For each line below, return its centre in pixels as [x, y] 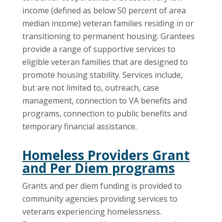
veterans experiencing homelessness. [92, 212]
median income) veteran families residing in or [108, 23]
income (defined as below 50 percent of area [104, 10]
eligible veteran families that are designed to [105, 62]
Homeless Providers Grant [106, 155]
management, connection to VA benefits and [105, 100]
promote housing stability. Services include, [103, 75]
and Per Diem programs [99, 168]
